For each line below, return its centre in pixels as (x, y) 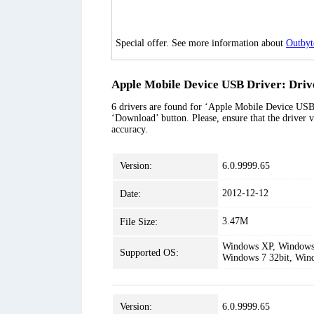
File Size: (139, 222)
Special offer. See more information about (201, 43)
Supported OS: (149, 253)
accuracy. (130, 129)
